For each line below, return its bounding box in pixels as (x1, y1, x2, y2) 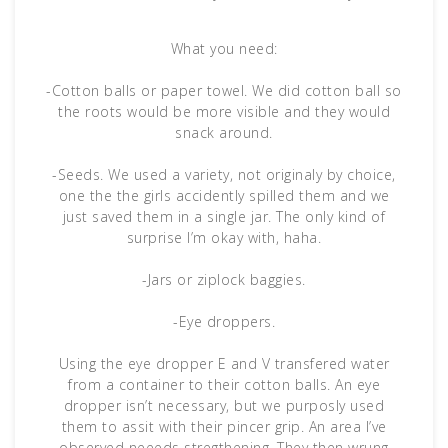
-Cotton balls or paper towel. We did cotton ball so (46, 80, 402, 100)
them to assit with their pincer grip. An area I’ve (61, 416, 387, 436)
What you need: (170, 38, 278, 58)
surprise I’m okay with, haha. (126, 227, 322, 247)
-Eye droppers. (173, 311, 275, 331)
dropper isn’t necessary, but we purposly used (63, 395, 385, 415)
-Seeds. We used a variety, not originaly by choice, (52, 164, 396, 184)
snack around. (175, 122, 273, 142)
